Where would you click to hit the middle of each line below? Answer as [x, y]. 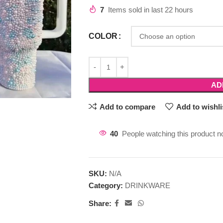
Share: [100, 203]
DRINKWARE [147, 185]
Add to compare [127, 107]
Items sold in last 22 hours [150, 10]
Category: [106, 185]
